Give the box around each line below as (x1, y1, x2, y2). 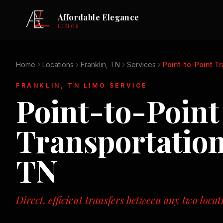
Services (127, 60, 156, 69)
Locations (42, 60, 74, 69)
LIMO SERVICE (80, 82, 148, 89)
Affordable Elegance (58, 11, 139, 22)
